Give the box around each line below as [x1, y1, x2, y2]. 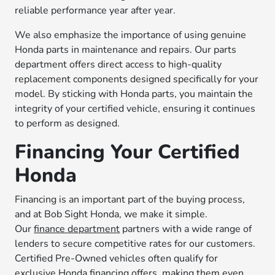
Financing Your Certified [15, 139, 241, 165]
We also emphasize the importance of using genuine [15, 28, 247, 42]
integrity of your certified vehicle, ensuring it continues [15, 102, 256, 115]
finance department [34, 222, 120, 236]
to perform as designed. [15, 117, 120, 130]
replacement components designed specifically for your [15, 72, 259, 86]
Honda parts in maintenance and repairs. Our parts [15, 43, 237, 56]
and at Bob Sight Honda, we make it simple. [15, 207, 208, 221]
